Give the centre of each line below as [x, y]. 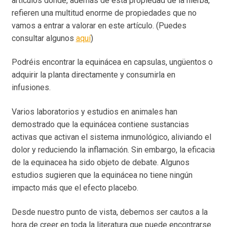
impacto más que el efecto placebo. [75, 188]
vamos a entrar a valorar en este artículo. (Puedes [99, 25]
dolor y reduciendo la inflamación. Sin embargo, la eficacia [113, 150]
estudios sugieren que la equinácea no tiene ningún [102, 175]
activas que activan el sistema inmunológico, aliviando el [111, 137]
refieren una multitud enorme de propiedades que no [104, 13]
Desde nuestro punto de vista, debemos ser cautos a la [109, 212]
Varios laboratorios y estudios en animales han [94, 112]
